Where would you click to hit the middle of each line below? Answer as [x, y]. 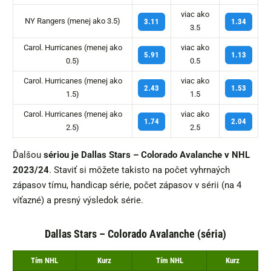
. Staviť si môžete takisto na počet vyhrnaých [139, 170]
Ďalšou [27, 155]
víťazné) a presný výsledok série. [78, 201]
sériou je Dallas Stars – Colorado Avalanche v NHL [145, 155]
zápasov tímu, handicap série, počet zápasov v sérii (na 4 [127, 185]
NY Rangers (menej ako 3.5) [73, 21]
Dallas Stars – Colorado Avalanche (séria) [135, 234]
